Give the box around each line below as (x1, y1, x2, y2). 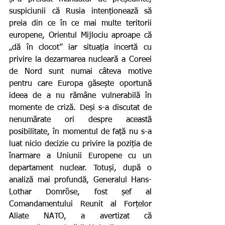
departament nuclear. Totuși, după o (9, 164, 152, 173)
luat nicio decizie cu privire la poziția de (9, 140, 152, 149)
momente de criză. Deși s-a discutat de (9, 104, 152, 113)
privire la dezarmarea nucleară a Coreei (9, 56, 152, 64)
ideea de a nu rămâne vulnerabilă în (9, 92, 152, 100)
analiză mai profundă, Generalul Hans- (9, 176, 152, 185)
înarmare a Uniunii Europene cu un (9, 152, 152, 161)
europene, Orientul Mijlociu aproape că (9, 32, 152, 40)
